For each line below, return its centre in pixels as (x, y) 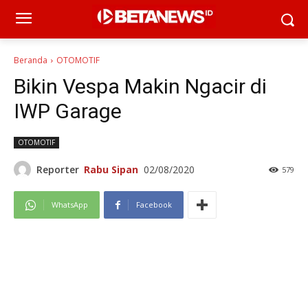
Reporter (58, 169)
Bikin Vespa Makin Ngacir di (140, 86)
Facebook (154, 205)
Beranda (31, 60)
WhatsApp (70, 205)
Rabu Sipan (111, 169)
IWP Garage (68, 111)
